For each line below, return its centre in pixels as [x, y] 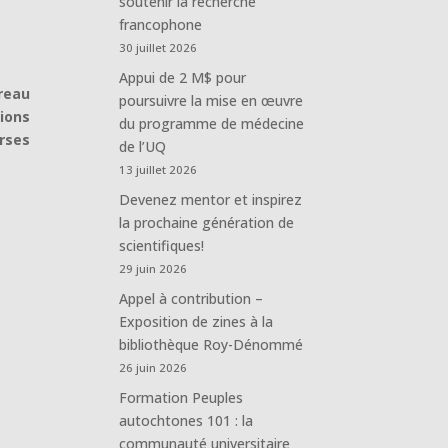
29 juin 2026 [153, 268]
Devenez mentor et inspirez [211, 199]
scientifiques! [162, 245]
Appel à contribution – [191, 298]
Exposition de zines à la [196, 321]
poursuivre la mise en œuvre [211, 100]
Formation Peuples [181, 397]
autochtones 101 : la [186, 420]
